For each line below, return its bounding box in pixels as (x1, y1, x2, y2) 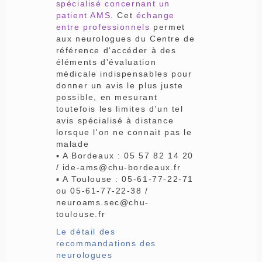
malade (56, 139, 89, 149)
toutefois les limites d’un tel (56, 104, 184, 113)
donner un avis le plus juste (56, 80, 184, 90)
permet (153, 22, 185, 32)
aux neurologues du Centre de (56, 33, 195, 43)
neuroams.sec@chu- (56, 197, 149, 207)
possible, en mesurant (56, 92, 158, 102)
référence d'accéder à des (56, 45, 177, 55)
